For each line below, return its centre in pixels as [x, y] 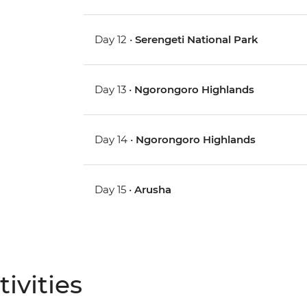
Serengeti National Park [197, 40]
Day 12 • [115, 40]
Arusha [153, 190]
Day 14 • [115, 140]
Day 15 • [115, 190]
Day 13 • [115, 90]
